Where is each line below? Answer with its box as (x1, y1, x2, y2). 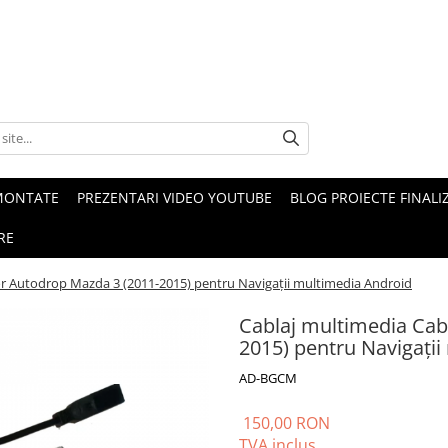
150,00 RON (243, 412, 330, 434)
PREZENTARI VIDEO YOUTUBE (77, 188, 272, 207)
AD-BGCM (239, 369, 297, 387)
